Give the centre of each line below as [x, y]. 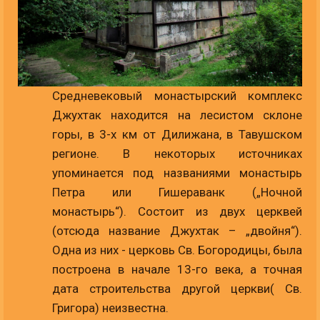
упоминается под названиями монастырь [177, 172]
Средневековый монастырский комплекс [177, 95]
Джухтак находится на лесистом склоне [177, 115]
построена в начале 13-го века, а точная [177, 269]
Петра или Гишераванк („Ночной [177, 192]
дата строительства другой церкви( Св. [177, 288]
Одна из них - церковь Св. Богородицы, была [177, 250]
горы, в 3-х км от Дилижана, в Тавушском [177, 134]
